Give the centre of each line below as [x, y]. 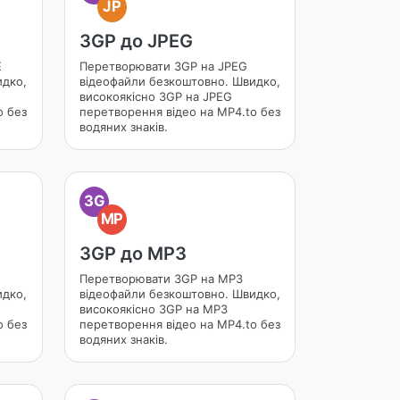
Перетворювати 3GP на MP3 [161, 279]
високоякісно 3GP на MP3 [153, 309]
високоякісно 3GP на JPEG [155, 96]
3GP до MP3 [133, 254]
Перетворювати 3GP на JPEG [163, 66]
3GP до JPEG [136, 41]
